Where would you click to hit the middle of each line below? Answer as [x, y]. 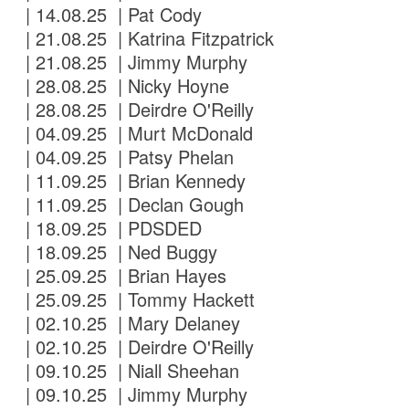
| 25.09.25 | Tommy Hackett [138, 299]
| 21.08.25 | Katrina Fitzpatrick [147, 38]
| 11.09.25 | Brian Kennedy [133, 181]
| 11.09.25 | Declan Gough [132, 204]
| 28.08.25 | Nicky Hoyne [125, 86]
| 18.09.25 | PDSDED [111, 228]
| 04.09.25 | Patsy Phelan [127, 157]
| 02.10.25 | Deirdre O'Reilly [137, 347]
